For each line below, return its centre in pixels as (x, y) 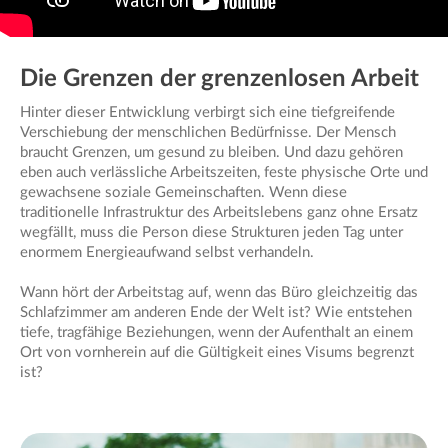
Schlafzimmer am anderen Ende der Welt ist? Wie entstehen (216, 312)
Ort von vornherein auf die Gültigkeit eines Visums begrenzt (217, 352)
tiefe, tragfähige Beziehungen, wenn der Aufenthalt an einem (216, 332)
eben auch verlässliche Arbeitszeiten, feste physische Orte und (224, 172)
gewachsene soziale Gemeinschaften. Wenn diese (183, 192)
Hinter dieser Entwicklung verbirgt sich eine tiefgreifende (207, 112)
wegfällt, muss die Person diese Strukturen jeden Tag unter (211, 232)
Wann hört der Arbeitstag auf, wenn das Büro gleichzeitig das (219, 292)
